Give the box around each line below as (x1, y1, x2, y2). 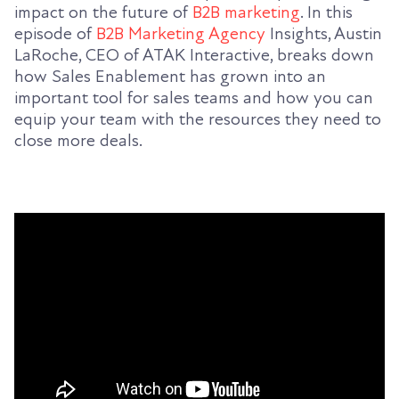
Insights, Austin (265, 22, 382, 45)
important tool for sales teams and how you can (14, 86, 373, 109)
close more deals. (14, 129, 142, 151)
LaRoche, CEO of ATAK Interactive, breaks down (14, 44, 374, 66)
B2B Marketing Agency (96, 22, 265, 45)
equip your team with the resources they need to (14, 108, 381, 130)
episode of (14, 22, 96, 45)
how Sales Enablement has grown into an (14, 65, 326, 87)
